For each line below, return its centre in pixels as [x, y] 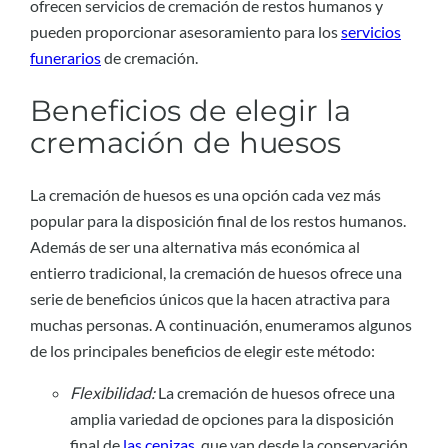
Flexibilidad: [112, 393]
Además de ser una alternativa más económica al [195, 247]
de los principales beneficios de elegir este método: [202, 351]
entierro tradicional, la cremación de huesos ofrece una [216, 273]
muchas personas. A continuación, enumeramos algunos [221, 325]
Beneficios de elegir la [190, 110]
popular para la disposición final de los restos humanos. [218, 221]
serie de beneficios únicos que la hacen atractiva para [210, 299]
